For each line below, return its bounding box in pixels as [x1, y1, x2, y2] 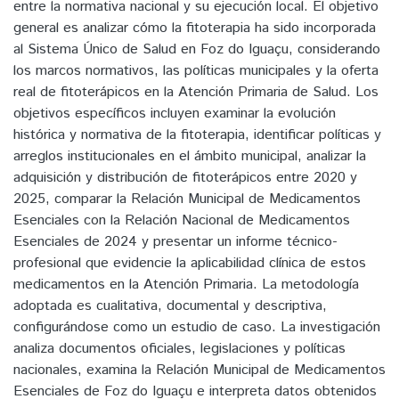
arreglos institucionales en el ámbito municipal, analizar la [13, 145, 366, 167]
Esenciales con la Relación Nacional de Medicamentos [13, 209, 350, 231]
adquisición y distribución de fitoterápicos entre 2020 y [13, 167, 357, 188]
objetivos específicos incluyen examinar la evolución [13, 102, 336, 124]
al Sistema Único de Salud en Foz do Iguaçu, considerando [13, 38, 380, 60]
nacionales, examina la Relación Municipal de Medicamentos [13, 359, 386, 380]
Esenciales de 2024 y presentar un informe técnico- [13, 231, 338, 252]
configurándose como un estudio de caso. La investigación [13, 316, 380, 338]
